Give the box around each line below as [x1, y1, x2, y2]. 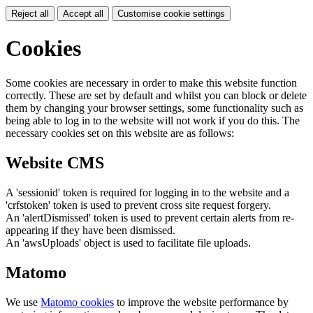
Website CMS [6, 153, 104, 172]
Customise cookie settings [117, 8, 225, 19]
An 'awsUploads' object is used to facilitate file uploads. [6, 236, 251, 249]
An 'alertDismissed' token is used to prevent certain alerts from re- [6, 211, 294, 224]
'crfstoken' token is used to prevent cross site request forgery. [6, 198, 271, 211]
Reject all [11, 8, 49, 19]
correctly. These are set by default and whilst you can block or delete [6, 89, 307, 101]
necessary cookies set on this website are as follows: [6, 126, 234, 139]
